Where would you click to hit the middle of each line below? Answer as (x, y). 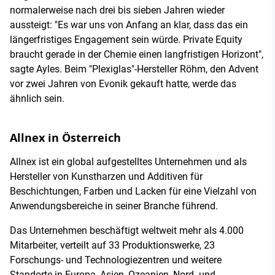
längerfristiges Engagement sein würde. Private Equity (126, 39)
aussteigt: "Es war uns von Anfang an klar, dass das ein (129, 25)
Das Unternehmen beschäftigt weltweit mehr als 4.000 (127, 230)
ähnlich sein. (37, 98)
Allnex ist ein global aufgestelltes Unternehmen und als (128, 161)
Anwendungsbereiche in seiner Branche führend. (114, 206)
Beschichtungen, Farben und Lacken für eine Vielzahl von (133, 191)
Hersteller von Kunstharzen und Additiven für (106, 176)
